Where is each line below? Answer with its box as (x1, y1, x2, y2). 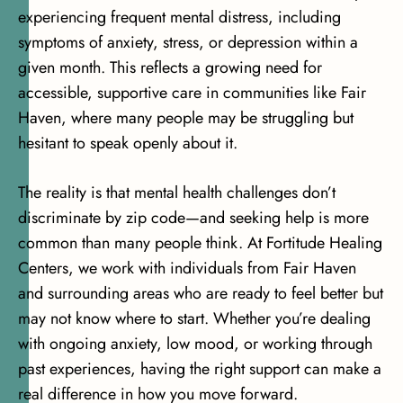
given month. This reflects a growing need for (18, 55, 322, 79)
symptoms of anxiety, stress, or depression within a (18, 30, 358, 54)
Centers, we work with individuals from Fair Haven (18, 255, 356, 280)
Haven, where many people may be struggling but (18, 105, 354, 130)
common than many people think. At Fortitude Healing (18, 230, 382, 255)
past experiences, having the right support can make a (18, 356, 381, 381)
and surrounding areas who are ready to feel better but (18, 281, 383, 305)
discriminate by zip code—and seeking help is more (18, 205, 369, 229)
